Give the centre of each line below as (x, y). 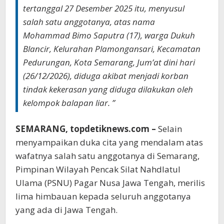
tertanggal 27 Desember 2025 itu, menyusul (104, 8)
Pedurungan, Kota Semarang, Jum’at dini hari (109, 62)
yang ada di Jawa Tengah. (66, 209)
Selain (169, 128)
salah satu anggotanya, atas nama (89, 21)
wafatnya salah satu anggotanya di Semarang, (107, 155)
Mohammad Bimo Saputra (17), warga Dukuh (109, 35)
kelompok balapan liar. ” (69, 102)
